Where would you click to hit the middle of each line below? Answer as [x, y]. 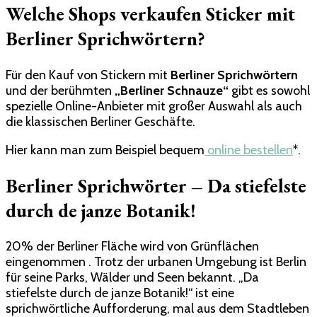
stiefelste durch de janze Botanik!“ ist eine [120, 293]
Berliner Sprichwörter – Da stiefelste [156, 186]
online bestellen [249, 150]
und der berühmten [60, 90]
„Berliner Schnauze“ [172, 90]
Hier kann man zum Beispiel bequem [105, 150]
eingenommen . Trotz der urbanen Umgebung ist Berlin [156, 262]
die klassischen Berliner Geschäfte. [100, 121]
